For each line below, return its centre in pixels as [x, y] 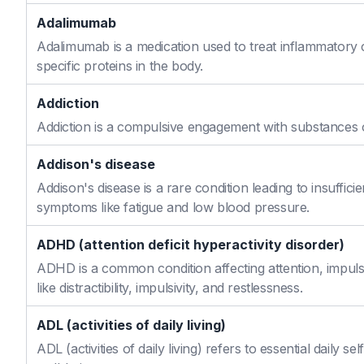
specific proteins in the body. [120, 66]
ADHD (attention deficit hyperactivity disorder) [191, 245]
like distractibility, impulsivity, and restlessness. [170, 288]
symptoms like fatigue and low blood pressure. [173, 207]
